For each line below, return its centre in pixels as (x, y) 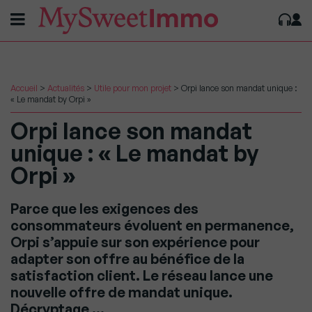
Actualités (66, 88)
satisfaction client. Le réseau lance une (142, 275)
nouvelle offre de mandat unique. (122, 292)
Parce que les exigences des (104, 209)
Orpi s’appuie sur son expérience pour (135, 242)
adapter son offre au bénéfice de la (127, 259)
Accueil (24, 88)
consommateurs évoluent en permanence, (152, 225)
